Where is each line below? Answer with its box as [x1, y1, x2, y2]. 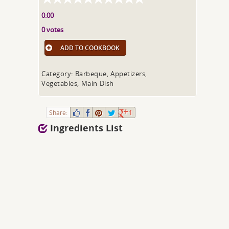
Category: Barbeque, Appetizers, [41, 69, 147, 78]
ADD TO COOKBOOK [60, 43, 120, 52]
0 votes [41, 25, 64, 34]
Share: [49, 108, 68, 117]
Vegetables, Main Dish [41, 79, 114, 88]
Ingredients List [48, 122, 123, 134]
